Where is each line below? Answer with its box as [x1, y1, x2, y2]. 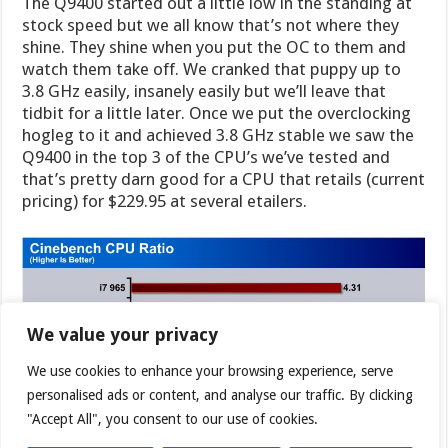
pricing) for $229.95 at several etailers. [22, 191, 308, 212]
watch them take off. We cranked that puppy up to [22, 59, 402, 80]
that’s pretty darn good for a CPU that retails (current [22, 169, 426, 190]
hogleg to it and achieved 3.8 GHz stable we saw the [22, 125, 415, 146]
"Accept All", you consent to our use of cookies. [27, 411, 318, 427]
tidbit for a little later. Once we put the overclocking [22, 103, 412, 124]
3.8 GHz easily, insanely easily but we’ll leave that [22, 81, 387, 102]
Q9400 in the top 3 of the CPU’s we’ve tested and [22, 147, 391, 168]
